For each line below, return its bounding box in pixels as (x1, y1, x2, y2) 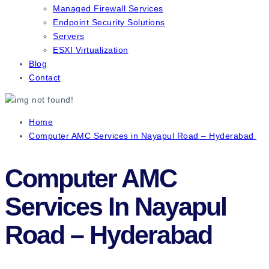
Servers (53, 31, 85, 41)
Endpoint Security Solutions (53, 17, 165, 28)
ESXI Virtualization (53, 45, 128, 55)
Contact (29, 73, 61, 83)
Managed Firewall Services (53, 4, 163, 14)
